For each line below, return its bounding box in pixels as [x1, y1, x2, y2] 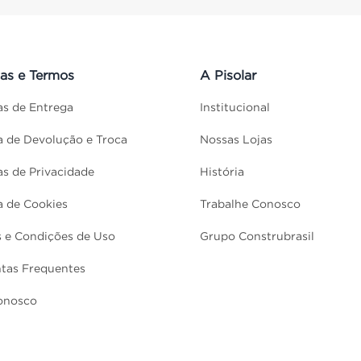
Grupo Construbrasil [200, 229, 314, 243]
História [200, 164, 244, 178]
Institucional [200, 100, 270, 114]
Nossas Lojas [200, 132, 272, 146]
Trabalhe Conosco [200, 197, 301, 210]
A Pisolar [200, 67, 256, 82]
